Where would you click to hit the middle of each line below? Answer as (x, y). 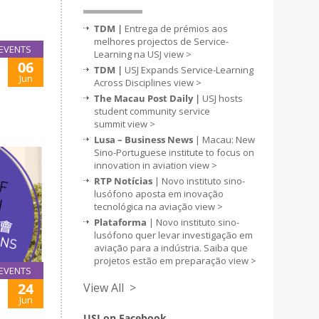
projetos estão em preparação (161, 261)
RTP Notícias (124, 181)
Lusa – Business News (143, 140)
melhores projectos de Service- (161, 41)
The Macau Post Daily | (147, 98)
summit (111, 124)
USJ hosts (221, 98)
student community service (152, 111)
